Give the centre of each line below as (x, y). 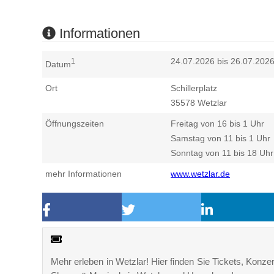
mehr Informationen (83, 173)
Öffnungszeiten (75, 123)
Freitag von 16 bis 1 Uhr (217, 123)
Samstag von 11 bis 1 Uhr (220, 138)
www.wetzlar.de (200, 173)
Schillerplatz (194, 88)
